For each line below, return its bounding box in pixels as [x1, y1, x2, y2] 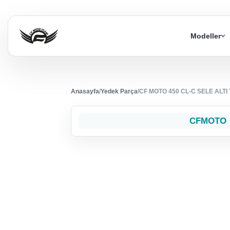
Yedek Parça [101, 88, 138, 95]
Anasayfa [71, 88, 99, 95]
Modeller [190, 32, 221, 41]
